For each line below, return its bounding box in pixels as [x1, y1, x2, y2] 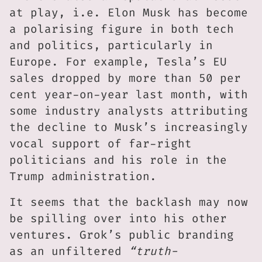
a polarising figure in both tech [9, 22, 234, 37]
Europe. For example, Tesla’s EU [9, 54, 227, 70]
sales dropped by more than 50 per [9, 71, 241, 86]
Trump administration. [9, 169, 157, 184]
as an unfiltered [9, 244, 129, 259]
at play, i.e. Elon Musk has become [9, 5, 248, 20]
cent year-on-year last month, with [9, 87, 248, 102]
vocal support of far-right [9, 136, 192, 151]
